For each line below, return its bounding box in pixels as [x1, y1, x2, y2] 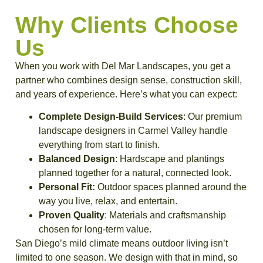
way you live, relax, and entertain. [39, 195, 177, 206]
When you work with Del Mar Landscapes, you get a [15, 60, 231, 71]
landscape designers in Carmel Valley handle [39, 125, 228, 136]
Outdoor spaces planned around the [97, 181, 247, 192]
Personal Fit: [39, 181, 97, 192]
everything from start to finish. [39, 139, 160, 150]
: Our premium [183, 111, 242, 122]
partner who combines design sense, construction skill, [15, 75, 242, 85]
